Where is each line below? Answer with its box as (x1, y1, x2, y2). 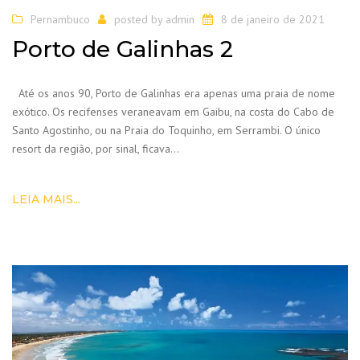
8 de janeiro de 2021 (221, 11, 325, 27)
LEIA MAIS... (12, 192, 80, 207)
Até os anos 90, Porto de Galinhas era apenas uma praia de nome (12, 86, 335, 101)
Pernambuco (31, 11, 90, 27)
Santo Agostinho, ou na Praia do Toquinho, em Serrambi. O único (12, 123, 321, 138)
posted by (114, 11, 166, 27)
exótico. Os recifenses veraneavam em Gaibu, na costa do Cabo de (12, 104, 334, 120)
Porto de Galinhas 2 (12, 35, 233, 63)
